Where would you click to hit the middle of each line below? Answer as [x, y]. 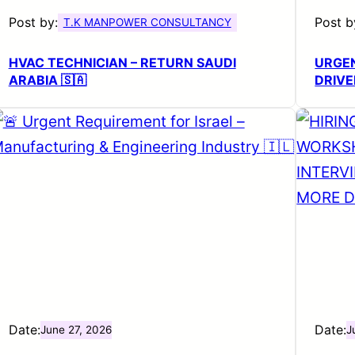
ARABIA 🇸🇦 [47, 80]
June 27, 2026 [76, 329]
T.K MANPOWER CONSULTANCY [147, 22]
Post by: [33, 22]
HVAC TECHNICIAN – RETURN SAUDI [122, 62]
